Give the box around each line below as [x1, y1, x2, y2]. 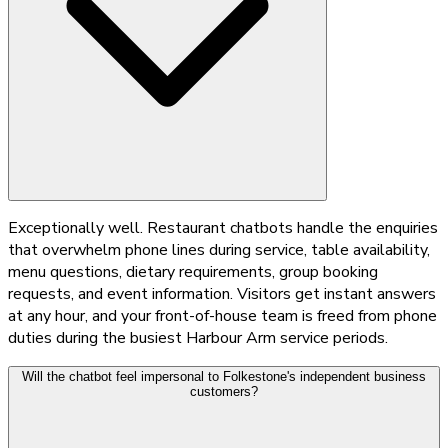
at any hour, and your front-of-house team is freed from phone [8, 304, 437, 327]
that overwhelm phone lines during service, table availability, [8, 238, 430, 261]
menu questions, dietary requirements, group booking [8, 260, 378, 283]
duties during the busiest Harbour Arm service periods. [8, 326, 388, 349]
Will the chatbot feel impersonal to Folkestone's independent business [22, 368, 426, 384]
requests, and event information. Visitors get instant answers [8, 282, 436, 305]
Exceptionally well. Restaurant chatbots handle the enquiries [8, 216, 438, 239]
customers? [190, 383, 258, 399]
